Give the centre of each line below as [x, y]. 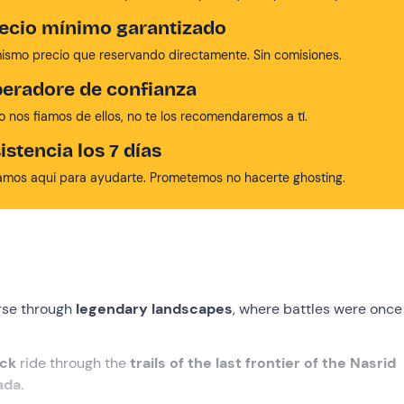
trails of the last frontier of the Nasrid [263, 363]
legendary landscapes [154, 309]
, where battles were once [317, 309]
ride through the [73, 363]
